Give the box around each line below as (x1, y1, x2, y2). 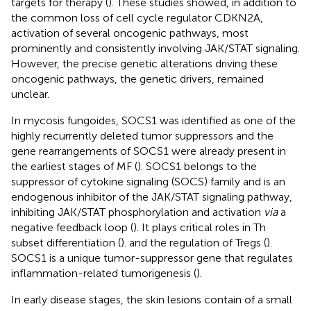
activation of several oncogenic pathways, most (11, 26, 249, 40)
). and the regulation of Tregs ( (121, 235, 267, 249)
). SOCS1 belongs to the (137, 159, 257, 173)
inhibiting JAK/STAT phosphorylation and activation (11, 205, 264, 219)
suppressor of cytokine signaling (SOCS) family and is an (11, 174, 285, 188)
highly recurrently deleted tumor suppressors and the (11, 128, 274, 142)
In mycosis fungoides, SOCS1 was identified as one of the (11, 113, 296, 127)
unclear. (11, 87, 49, 101)
